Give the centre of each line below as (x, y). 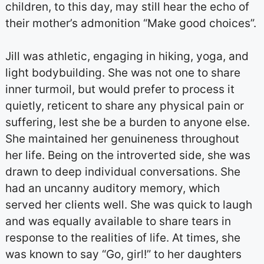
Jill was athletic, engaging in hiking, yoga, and (127, 56)
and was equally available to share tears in (118, 221)
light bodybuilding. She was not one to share (123, 73)
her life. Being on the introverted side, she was (128, 155)
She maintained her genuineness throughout (122, 139)
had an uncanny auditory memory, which (112, 188)
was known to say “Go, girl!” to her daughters (123, 254)
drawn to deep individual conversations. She (123, 172)
